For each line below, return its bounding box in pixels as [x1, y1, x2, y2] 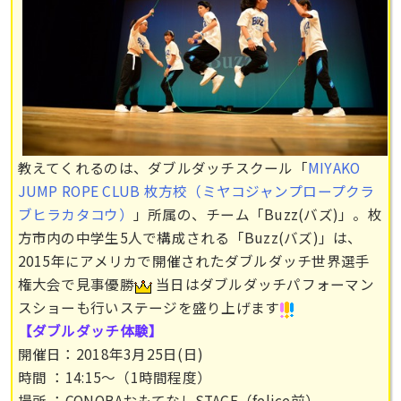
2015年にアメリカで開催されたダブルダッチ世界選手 [17, 250, 371, 270]
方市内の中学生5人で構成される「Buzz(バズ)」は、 [17, 226, 363, 247]
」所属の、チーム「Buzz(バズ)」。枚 [132, 203, 382, 224]
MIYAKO [307, 157, 361, 177]
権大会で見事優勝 [17, 273, 134, 294]
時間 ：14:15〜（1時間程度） [17, 366, 212, 387]
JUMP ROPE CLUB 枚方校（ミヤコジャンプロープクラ [17, 180, 375, 200]
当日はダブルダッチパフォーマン [151, 273, 374, 294]
